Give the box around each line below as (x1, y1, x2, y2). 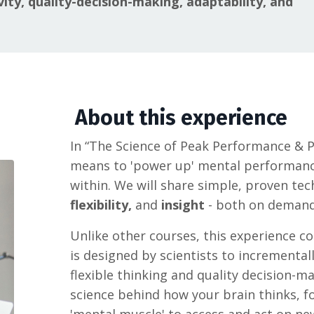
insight (161, 196, 205, 214)
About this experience (70, 105, 288, 131)
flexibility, (70, 196, 136, 214)
